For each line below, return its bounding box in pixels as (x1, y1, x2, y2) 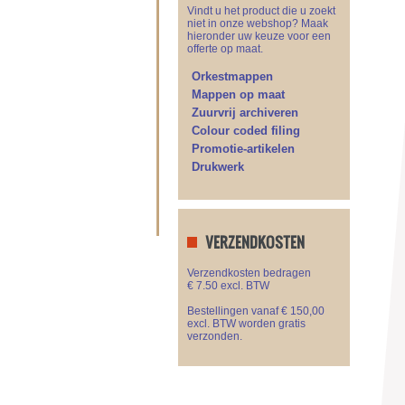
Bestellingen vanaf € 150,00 (187, 305, 325, 317)
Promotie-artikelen (192, 142, 295, 155)
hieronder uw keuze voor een (187, 30, 331, 42)
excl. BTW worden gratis (187, 317, 306, 330)
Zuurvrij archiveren (192, 106, 298, 119)
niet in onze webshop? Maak (187, 17, 328, 30)
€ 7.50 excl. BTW (187, 279, 269, 292)
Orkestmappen (192, 70, 273, 83)
